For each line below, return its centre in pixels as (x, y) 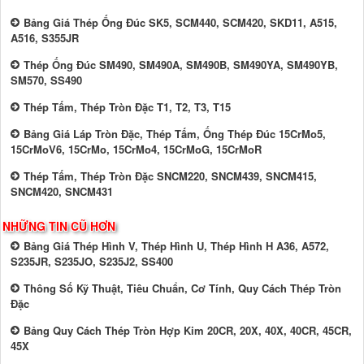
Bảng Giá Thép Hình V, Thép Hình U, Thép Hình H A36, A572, (176, 246)
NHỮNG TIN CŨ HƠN (59, 226)
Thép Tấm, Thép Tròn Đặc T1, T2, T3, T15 (127, 107)
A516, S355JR (45, 38)
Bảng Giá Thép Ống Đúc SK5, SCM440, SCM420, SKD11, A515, (180, 23)
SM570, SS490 (46, 80)
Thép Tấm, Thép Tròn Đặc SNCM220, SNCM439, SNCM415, (170, 176)
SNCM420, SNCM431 (62, 192)
